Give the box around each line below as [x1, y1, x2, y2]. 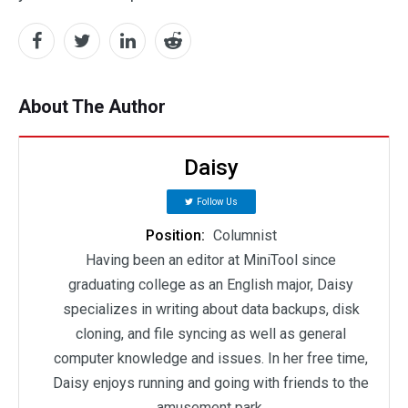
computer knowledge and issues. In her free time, [54, 350, 368, 368]
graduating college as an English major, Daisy [68, 276, 353, 294]
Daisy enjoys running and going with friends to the [53, 374, 369, 393]
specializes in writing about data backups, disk [62, 301, 360, 319]
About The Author [18, 96, 166, 118]
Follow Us [196, 197, 238, 208]
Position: [145, 227, 209, 245]
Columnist [212, 227, 277, 245]
